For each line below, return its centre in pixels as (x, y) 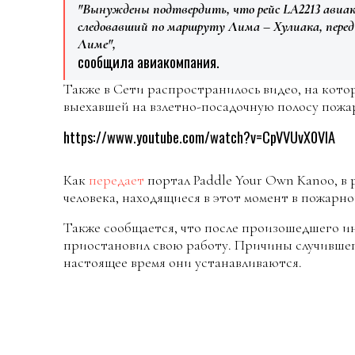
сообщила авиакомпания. (149, 62)
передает (116, 180)
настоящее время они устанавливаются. (183, 263)
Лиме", (97, 44)
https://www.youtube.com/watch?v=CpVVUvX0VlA (199, 137)
